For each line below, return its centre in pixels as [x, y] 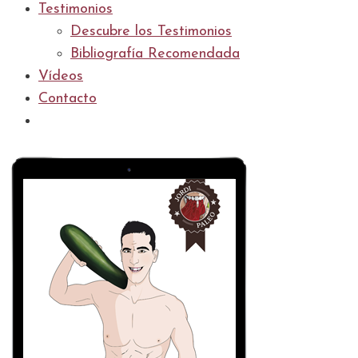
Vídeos [61, 76]
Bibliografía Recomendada [155, 54]
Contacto [68, 99]
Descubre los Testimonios [151, 32]
